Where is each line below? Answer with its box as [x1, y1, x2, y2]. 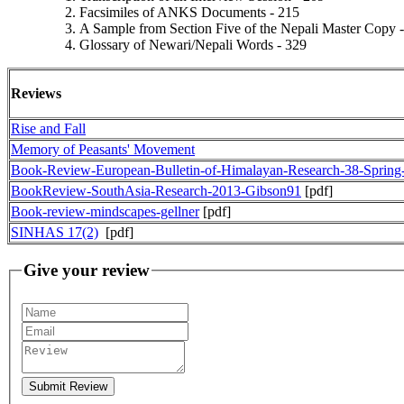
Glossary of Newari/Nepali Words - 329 [79, 36, 307, 52]
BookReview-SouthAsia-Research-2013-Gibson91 [11, 182, 301, 198]
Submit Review [29, 379, 107, 393]
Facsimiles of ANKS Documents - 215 [79, 4, 299, 20]
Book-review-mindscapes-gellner [11, 203, 199, 219]
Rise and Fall [11, 120, 86, 136]
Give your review [23, 261, 150, 280]
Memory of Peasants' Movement [11, 141, 195, 157]
